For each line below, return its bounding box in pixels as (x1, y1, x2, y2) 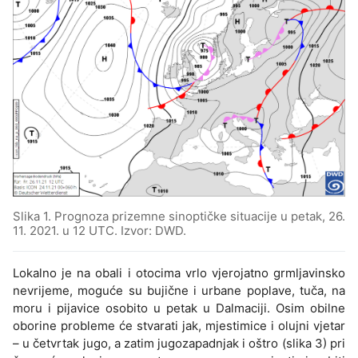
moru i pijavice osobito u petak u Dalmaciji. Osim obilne (13, 300, 345, 316)
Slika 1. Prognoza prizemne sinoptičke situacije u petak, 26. (13, 209, 345, 225)
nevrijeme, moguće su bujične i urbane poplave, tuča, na (13, 283, 345, 299)
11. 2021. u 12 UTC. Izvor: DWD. (13, 223, 186, 239)
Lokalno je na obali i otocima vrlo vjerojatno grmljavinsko (13, 265, 345, 281)
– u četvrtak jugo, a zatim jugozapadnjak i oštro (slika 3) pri (13, 336, 345, 352)
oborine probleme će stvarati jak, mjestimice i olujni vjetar (13, 318, 345, 334)
